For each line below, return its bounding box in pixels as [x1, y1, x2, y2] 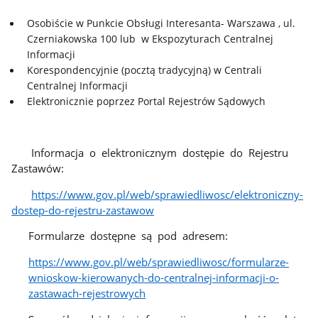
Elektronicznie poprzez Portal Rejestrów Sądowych [27, 94, 266, 108]
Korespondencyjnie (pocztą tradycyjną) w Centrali [27, 62, 263, 77]
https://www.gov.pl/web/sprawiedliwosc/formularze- [28, 254, 290, 269]
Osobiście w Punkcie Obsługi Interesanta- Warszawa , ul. [27, 16, 296, 30]
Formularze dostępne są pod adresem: [11, 229, 229, 243]
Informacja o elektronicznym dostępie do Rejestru [11, 145, 292, 160]
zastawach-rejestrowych [28, 285, 146, 300]
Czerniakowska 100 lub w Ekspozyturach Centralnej [27, 31, 274, 45]
